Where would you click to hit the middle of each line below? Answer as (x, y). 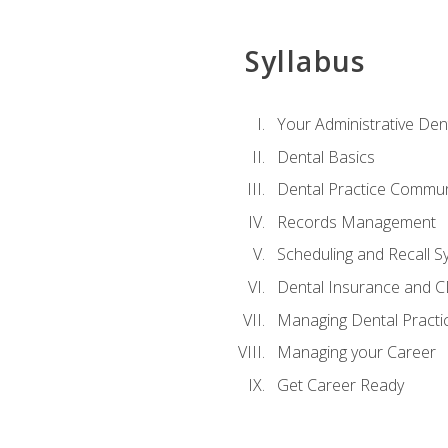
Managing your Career (356, 352)
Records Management (356, 221)
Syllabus (305, 60)
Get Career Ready (340, 384)
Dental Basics (325, 156)
